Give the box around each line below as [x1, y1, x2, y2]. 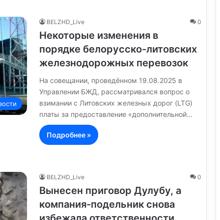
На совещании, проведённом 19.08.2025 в [39, 76, 182, 84]
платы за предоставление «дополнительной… [39, 110, 192, 118]
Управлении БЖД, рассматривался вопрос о [39, 87, 190, 96]
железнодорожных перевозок [39, 56, 188, 69]
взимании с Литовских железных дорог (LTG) [39, 98, 192, 107]
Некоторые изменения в [39, 29, 158, 41]
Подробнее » [47, 130, 91, 139]
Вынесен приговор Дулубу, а [39, 184, 181, 196]
